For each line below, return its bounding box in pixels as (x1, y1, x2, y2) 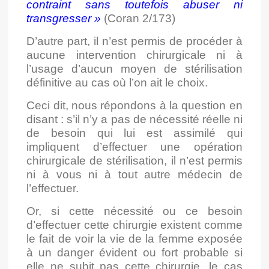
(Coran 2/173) (101, 12, 176, 25)
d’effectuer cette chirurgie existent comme (26, 219, 243, 232)
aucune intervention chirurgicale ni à (26, 49, 243, 62)
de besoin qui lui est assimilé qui (26, 127, 243, 140)
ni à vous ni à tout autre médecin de (26, 168, 243, 181)
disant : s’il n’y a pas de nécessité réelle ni (26, 113, 243, 126)
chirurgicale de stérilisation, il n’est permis (26, 154, 243, 168)
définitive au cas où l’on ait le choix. (26, 76, 208, 89)
